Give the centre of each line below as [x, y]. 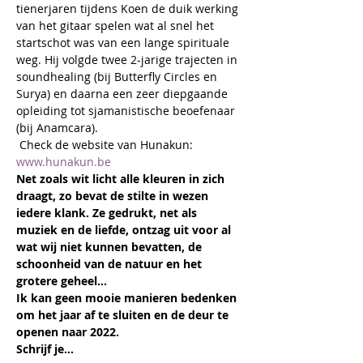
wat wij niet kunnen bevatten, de [111, 247]
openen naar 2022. [68, 332]
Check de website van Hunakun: [108, 145]
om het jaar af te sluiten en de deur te [124, 315]
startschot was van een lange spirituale [124, 43]
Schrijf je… [45, 349]
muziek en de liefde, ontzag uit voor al [125, 230]
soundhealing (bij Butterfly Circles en [118, 77]
